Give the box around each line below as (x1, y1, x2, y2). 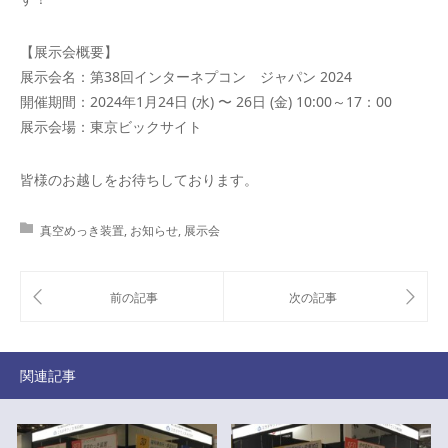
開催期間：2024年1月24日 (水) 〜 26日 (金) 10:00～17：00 (20, 92, 392, 112)
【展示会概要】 (20, 42, 118, 62)
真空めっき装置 (40, 222, 124, 240)
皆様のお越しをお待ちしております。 (20, 170, 258, 190)
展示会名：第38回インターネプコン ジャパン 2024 (20, 67, 352, 87)
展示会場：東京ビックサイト (20, 117, 202, 137)
